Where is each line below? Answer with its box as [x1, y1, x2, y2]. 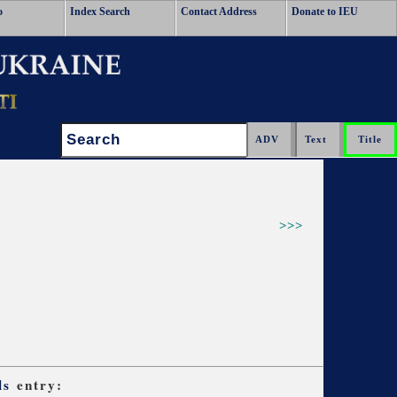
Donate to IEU [292, 5, 358, 18]
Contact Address [181, 5, 257, 18]
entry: [10, 374, 64, 394]
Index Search [70, 5, 130, 18]
